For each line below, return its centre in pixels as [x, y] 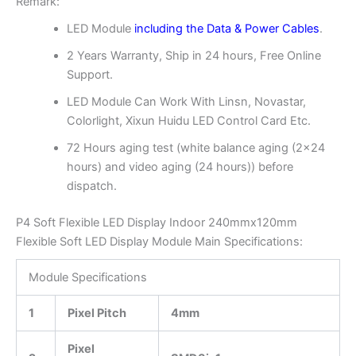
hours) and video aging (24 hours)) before [180, 167]
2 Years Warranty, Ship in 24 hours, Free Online [193, 56]
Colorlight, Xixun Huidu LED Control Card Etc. [188, 121]
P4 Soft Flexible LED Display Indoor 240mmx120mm [157, 223]
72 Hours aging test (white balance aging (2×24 [195, 148]
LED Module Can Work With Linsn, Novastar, [186, 102]
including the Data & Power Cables [226, 29]
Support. [89, 75]
